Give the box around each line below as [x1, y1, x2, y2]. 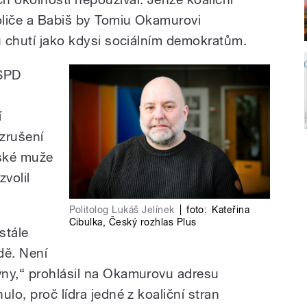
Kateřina [212, 204, 250, 215]
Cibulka [69, 216, 103, 228]
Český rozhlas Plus [108, 216, 197, 228]
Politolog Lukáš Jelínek [69, 204, 175, 215]
